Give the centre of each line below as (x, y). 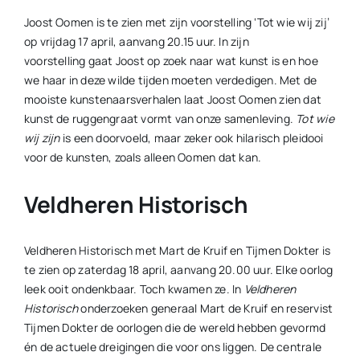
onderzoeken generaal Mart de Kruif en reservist (206, 308)
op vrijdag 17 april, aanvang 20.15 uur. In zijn (136, 41)
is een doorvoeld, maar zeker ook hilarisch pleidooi (192, 137)
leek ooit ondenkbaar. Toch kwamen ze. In (134, 288)
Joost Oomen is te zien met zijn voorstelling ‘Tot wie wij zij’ (177, 22)
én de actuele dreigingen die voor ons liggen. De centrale (172, 346)
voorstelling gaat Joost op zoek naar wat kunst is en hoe (171, 60)
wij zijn (42, 137)
